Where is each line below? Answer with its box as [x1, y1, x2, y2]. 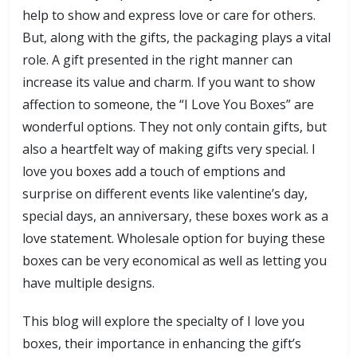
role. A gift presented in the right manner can [22, 51, 292, 69]
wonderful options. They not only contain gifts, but [22, 118, 327, 135]
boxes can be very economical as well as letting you [22, 252, 327, 269]
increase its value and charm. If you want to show [22, 73, 315, 91]
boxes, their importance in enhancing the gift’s [22, 335, 301, 352]
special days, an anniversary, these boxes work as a [22, 207, 328, 225]
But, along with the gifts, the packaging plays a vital [22, 29, 331, 46]
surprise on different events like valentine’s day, [22, 185, 308, 202]
